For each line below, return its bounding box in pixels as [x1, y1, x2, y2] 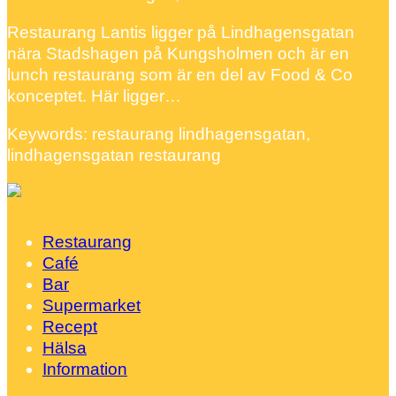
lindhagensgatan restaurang [7, 145, 221, 164]
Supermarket [42, 295, 141, 315]
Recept [42, 316, 97, 336]
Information [42, 359, 127, 378]
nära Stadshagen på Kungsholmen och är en [7, 43, 349, 63]
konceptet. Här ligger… [7, 86, 181, 105]
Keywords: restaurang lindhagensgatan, [7, 124, 310, 143]
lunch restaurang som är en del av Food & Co [7, 65, 353, 84]
